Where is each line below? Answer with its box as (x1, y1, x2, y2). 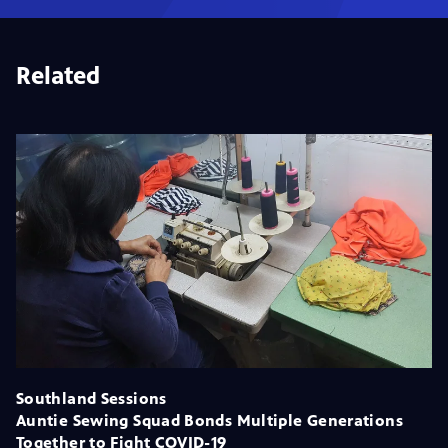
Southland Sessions (16, 388, 167, 408)
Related (16, 61, 100, 90)
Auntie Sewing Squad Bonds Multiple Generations (16, 410, 403, 430)
